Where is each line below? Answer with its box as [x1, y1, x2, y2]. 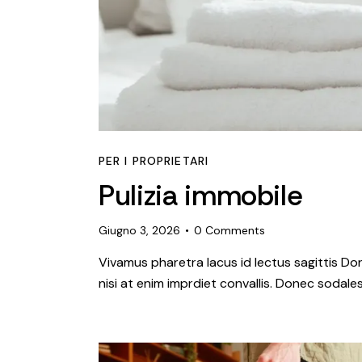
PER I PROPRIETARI [99, 153, 209, 168]
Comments [205, 222, 266, 238]
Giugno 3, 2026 [99, 222, 180, 238]
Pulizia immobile [99, 176, 303, 214]
